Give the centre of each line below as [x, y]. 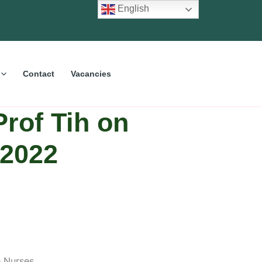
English [132, 9]
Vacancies [91, 73]
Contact [38, 73]
